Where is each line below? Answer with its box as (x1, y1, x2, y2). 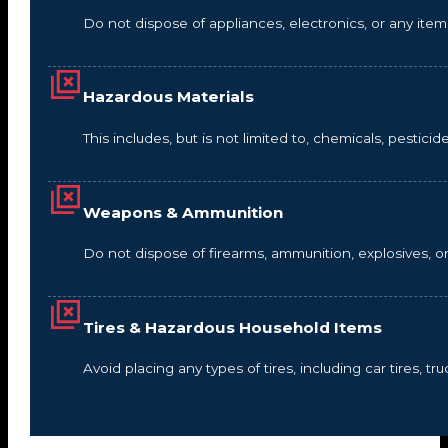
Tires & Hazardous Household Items (83, 317, 383, 337)
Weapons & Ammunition (83, 202, 284, 222)
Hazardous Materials (83, 87, 255, 107)
